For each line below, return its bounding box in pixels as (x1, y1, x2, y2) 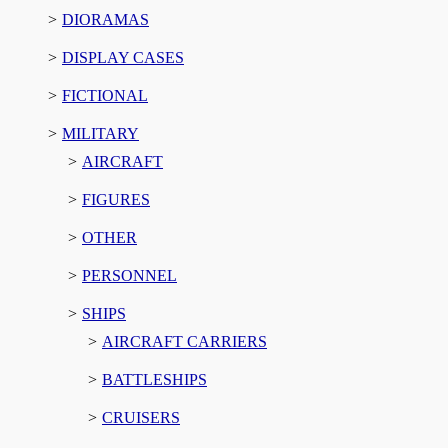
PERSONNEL (82, 266, 177, 284)
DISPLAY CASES (62, 48, 184, 66)
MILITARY (62, 124, 139, 142)
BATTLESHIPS (102, 370, 207, 388)
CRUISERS (102, 408, 180, 426)
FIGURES (82, 190, 150, 208)
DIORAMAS (62, 10, 149, 28)
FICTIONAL (62, 86, 148, 104)
